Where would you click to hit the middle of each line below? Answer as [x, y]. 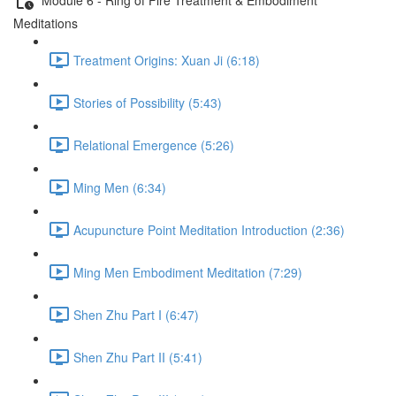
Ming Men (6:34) [120, 187]
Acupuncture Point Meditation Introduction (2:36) [209, 229]
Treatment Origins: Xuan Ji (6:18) [167, 60]
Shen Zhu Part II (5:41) [138, 357]
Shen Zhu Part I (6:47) [136, 314]
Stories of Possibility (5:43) [148, 102]
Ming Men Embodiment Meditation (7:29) [188, 272]
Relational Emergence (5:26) [154, 145]
